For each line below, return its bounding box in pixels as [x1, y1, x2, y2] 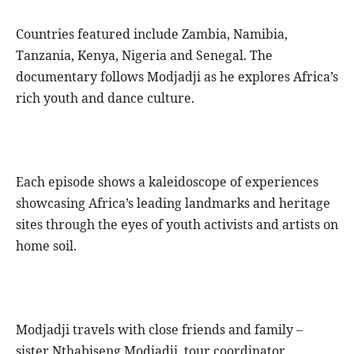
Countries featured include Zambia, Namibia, [16, 25, 288, 43]
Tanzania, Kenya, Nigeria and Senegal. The [16, 47, 273, 65]
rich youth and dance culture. [16, 89, 194, 107]
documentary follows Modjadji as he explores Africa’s [16, 68, 338, 86]
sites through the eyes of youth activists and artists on [16, 216, 338, 234]
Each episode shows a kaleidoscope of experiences [16, 173, 318, 191]
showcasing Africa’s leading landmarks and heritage [16, 194, 330, 213]
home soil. [16, 237, 77, 255]
